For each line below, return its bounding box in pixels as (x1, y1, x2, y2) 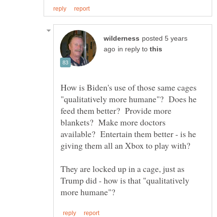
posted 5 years (142, 34, 187, 42)
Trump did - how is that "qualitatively (61, 174, 189, 186)
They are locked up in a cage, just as (61, 162, 185, 174)
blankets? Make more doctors (61, 116, 166, 128)
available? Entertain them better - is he (61, 127, 196, 139)
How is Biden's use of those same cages (61, 81, 197, 93)
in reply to (118, 45, 150, 53)
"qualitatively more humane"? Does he (61, 93, 197, 105)
